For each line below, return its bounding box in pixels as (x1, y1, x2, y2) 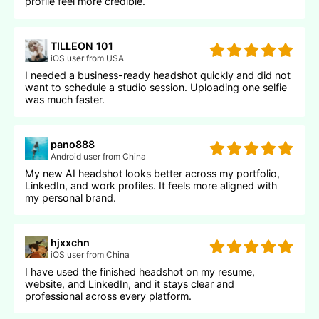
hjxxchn (51, 236, 90, 249)
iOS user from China (51, 249, 130, 260)
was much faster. (25, 93, 105, 105)
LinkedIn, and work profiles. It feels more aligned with (25, 179, 278, 192)
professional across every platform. (25, 289, 192, 302)
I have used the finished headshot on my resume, (25, 265, 256, 278)
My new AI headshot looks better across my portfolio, (25, 167, 281, 179)
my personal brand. (25, 191, 117, 204)
